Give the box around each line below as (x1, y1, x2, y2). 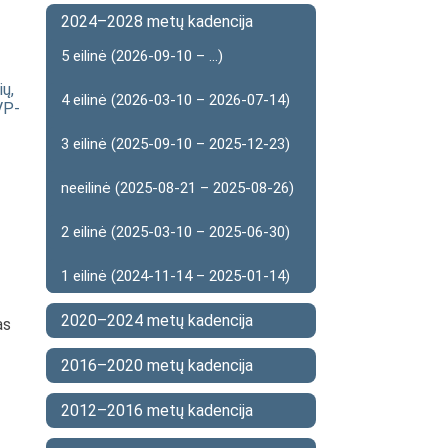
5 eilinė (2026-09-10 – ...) (61, 47, 223, 65)
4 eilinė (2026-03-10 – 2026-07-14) (61, 91, 290, 109)
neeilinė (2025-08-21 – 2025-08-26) (61, 179, 294, 197)
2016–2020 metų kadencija (61, 356, 253, 375)
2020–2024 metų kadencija (61, 311, 253, 330)
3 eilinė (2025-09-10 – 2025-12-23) (61, 135, 290, 153)
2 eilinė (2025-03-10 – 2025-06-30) (61, 223, 290, 241)
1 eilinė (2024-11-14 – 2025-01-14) (61, 267, 290, 285)
